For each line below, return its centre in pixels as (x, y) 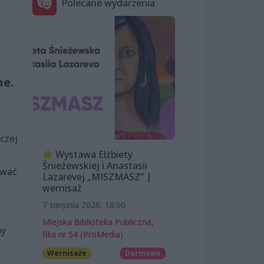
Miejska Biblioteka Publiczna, (98, 222)
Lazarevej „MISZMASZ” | (97, 176)
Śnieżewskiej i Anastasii (95, 165)
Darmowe (143, 253)
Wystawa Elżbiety (93, 154)
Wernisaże (67, 253)
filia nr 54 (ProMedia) (83, 234)
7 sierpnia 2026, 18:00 (84, 204)
